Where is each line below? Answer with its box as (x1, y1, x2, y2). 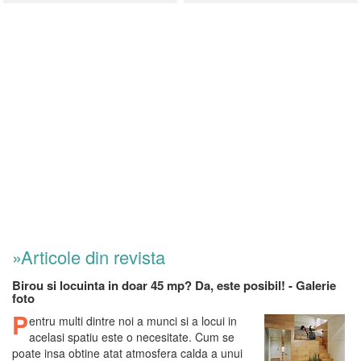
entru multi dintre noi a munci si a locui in (29, 313, 237, 330)
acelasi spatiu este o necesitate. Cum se (29, 329, 234, 346)
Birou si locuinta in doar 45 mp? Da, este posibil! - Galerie (12, 276, 336, 295)
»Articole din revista (12, 244, 165, 270)
